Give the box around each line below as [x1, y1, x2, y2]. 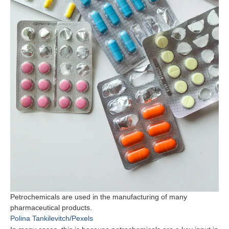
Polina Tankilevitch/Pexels [10, 214, 93, 223]
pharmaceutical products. [10, 203, 92, 212]
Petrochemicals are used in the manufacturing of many [10, 193, 187, 201]
